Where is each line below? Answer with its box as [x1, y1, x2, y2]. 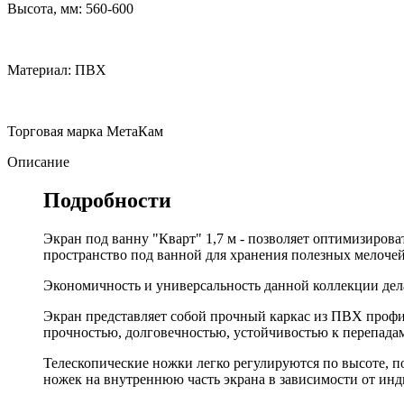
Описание [7, 153, 69, 170]
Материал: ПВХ [7, 61, 106, 78]
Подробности [43, 188, 171, 212]
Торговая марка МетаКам [7, 123, 163, 139]
